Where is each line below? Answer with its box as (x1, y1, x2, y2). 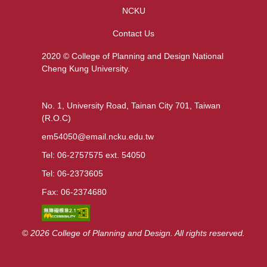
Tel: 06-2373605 (42, 168, 103, 178)
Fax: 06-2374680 (42, 187, 107, 197)
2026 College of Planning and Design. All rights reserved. (30, 228, 245, 238)
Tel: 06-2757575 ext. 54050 (42, 150, 145, 160)
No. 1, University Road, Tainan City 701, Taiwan (42, 100, 221, 110)
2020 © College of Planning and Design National (42, 51, 223, 61)
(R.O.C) (42, 113, 71, 123)
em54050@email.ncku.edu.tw (42, 131, 154, 141)
